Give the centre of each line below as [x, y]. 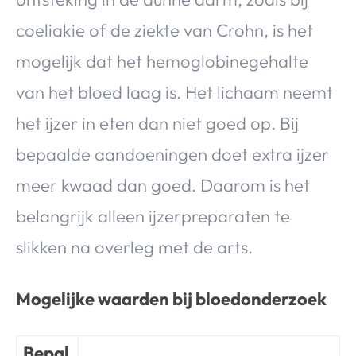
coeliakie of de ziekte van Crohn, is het [164, 30]
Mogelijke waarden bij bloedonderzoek [171, 298]
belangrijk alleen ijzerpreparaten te [153, 216]
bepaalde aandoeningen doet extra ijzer [172, 154]
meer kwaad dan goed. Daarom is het [163, 185]
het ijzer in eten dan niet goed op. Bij [157, 123]
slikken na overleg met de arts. [134, 247]
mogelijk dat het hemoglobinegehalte [162, 61]
